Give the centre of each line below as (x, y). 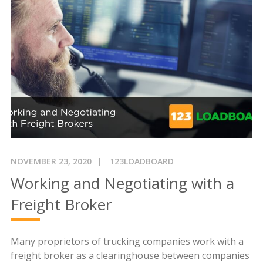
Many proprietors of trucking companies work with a (127, 241)
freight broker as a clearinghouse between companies (130, 255)
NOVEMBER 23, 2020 (51, 161)
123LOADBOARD (141, 161)
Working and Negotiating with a (122, 183)
